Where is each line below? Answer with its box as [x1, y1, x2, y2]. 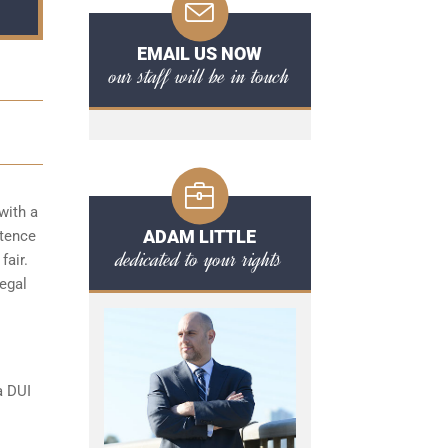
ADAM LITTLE [143, 226, 256, 247]
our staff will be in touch [109, 61, 290, 91]
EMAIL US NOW [137, 43, 262, 64]
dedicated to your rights [117, 244, 282, 274]
